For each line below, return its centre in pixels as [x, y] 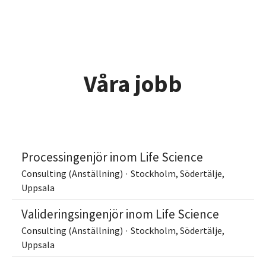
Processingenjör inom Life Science [112, 157]
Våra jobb [133, 84]
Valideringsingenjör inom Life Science [120, 214]
